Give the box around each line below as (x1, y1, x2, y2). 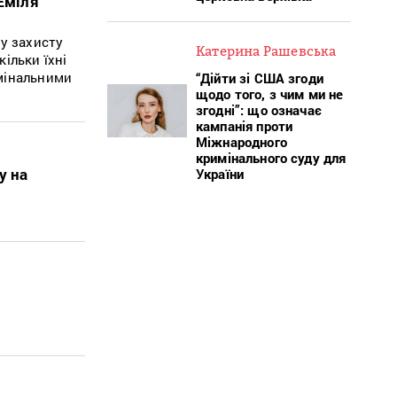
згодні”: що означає (196, 100, 322, 119)
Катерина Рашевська (196, 42, 337, 58)
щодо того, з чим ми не (196, 84, 344, 103)
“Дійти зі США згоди (196, 68, 323, 87)
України (196, 164, 245, 183)
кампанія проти (196, 116, 293, 135)
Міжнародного (196, 132, 287, 151)
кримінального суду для (196, 148, 346, 167)
